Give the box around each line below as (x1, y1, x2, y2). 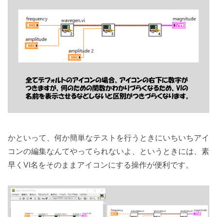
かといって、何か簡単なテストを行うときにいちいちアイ (8, 133, 209, 143)
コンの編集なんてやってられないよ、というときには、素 (8, 146, 209, 156)
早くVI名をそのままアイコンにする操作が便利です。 (8, 160, 193, 170)
